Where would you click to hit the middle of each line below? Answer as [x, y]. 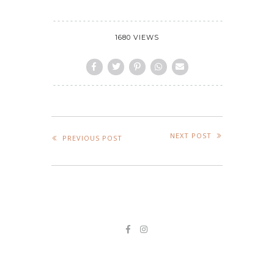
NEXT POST [191, 135]
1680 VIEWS [137, 37]
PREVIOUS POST [92, 138]
